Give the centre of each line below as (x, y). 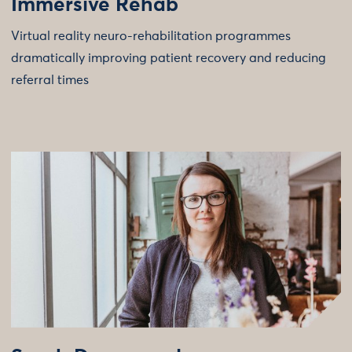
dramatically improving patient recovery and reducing (169, 58)
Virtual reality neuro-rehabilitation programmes (151, 36)
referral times (50, 80)
